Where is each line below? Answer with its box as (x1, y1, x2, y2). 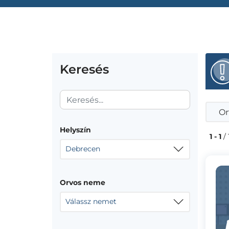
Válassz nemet (65, 197, 117, 206)
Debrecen (65, 144, 100, 153)
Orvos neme (60, 178, 105, 187)
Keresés (60, 62, 109, 77)
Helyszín (60, 125, 91, 134)
